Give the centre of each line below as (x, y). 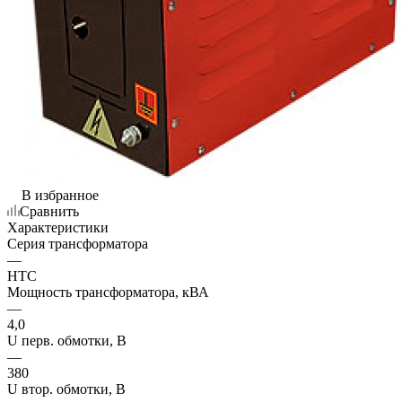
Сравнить (49, 211)
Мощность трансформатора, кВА (108, 292)
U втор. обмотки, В (66, 389)
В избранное (60, 195)
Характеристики (58, 227)
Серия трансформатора (78, 243)
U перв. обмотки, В (67, 340)
